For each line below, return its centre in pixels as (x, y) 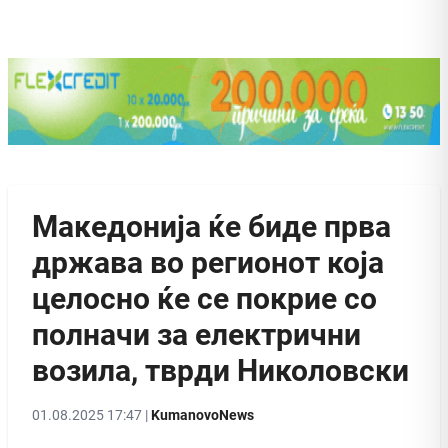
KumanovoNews (202, 414)
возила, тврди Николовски (220, 370)
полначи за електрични (196, 334)
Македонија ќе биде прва (211, 226)
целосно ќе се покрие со (204, 298)
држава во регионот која (208, 262)
